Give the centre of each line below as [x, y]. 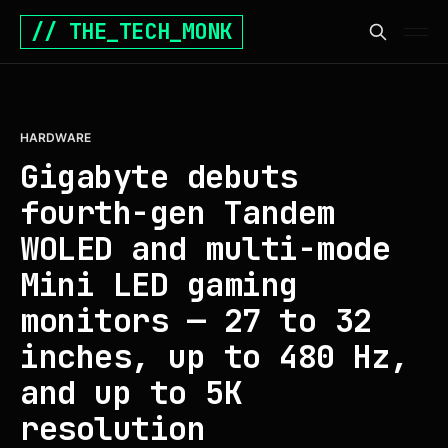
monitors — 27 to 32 [196, 320]
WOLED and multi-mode [205, 248]
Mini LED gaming [159, 284]
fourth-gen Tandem [177, 212]
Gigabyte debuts [159, 176]
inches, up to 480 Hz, [214, 356]
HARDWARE [55, 137]
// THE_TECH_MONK [131, 31]
